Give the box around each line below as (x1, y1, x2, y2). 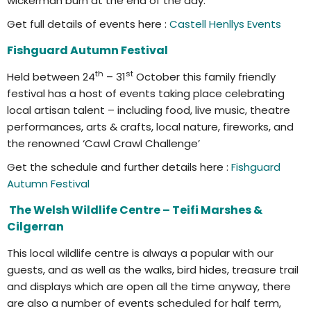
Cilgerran (7, 218, 64, 235)
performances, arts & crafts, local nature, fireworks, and (7, 119, 294, 134)
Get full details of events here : (7, 16, 169, 31)
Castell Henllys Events (169, 16, 281, 31)
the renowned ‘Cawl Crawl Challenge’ (7, 135, 200, 151)
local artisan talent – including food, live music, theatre (7, 102, 290, 117)
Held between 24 (7, 69, 95, 84)
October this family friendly (133, 69, 276, 84)
